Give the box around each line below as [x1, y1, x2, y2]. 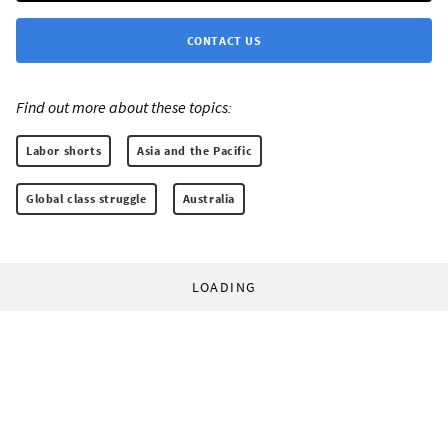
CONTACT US [186, 33, 262, 49]
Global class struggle [26, 191, 147, 207]
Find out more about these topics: [16, 97, 232, 118]
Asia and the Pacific [137, 143, 253, 159]
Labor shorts [26, 143, 102, 159]
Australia [182, 191, 236, 207]
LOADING [191, 278, 257, 297]
